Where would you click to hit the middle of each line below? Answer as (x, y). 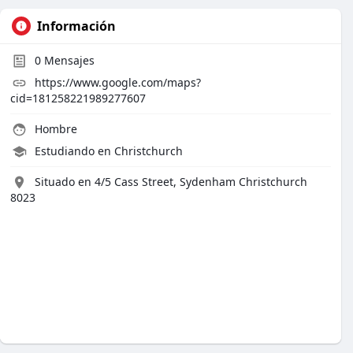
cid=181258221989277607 (78, 98)
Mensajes (68, 60)
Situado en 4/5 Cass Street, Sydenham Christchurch (171, 182)
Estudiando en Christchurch (109, 151)
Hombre (54, 129)
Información (76, 26)
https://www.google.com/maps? (118, 82)
